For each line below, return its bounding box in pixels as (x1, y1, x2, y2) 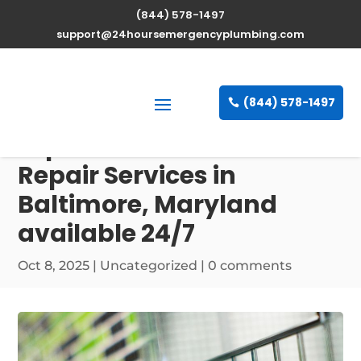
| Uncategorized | (89, 258, 209, 274)
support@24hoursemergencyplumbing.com (56, 27, 305, 42)
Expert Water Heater (18, 130, 271, 164)
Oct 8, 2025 (18, 258, 90, 274)
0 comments (208, 258, 293, 274)
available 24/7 (18, 217, 196, 251)
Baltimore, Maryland (18, 188, 278, 222)
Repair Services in (18, 159, 237, 193)
